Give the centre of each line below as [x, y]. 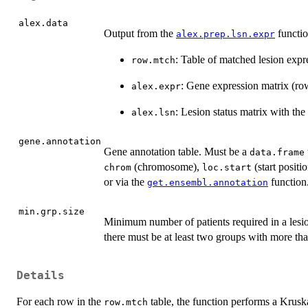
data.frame [277, 153]
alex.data [43, 23]
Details [41, 275]
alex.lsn [153, 113]
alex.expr [156, 87]
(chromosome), [167, 167]
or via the [125, 182]
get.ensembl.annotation [208, 183]
